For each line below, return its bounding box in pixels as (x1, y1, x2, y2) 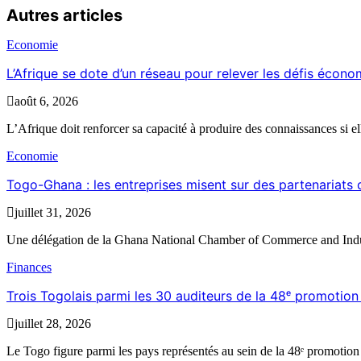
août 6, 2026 (15, 94, 78, 109)
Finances (6, 260, 52, 275)
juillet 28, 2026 (15, 317, 91, 331)
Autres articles (6, 5, 122, 25)
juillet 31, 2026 (15, 205, 91, 220)
